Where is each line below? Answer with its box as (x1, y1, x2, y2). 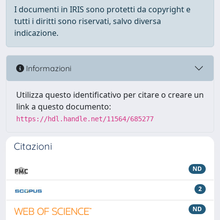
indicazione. (14, 27, 58, 38)
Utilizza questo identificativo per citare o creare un (16, 89, 204, 100)
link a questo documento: (16, 101, 111, 112)
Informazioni (24, 63, 71, 73)
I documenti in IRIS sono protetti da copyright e (14, 4, 191, 15)
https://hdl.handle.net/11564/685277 (16, 115, 154, 123)
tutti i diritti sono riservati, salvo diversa (14, 16, 161, 27)
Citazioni (14, 140, 52, 152)
